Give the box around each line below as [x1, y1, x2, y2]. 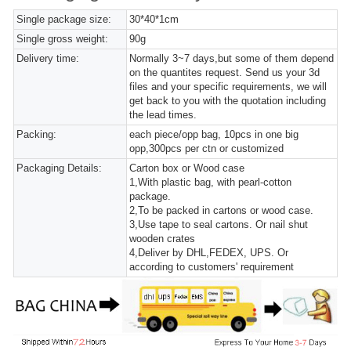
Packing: [16, 128, 56, 140]
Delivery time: [16, 52, 79, 64]
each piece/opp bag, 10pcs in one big [129, 128, 299, 140]
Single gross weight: [16, 33, 108, 45]
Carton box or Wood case [129, 162, 245, 174]
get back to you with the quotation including [129, 95, 327, 107]
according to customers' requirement [129, 261, 295, 273]
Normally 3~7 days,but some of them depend [129, 52, 335, 64]
